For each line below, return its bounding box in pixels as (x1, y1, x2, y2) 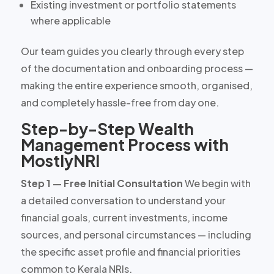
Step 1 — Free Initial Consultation (20, 176, 183, 190)
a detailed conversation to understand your (20, 193, 226, 207)
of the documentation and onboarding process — (20, 61, 253, 75)
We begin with (182, 176, 251, 190)
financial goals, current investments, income (20, 210, 228, 224)
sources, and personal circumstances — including (20, 228, 251, 241)
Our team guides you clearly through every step (20, 44, 244, 57)
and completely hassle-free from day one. (20, 95, 219, 109)
